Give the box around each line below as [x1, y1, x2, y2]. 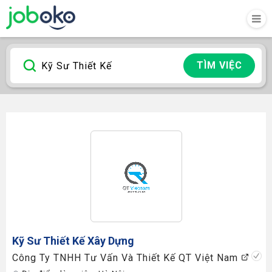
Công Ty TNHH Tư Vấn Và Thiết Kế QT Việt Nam [12, 252, 241, 263]
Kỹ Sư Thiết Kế [12, 234, 85, 247]
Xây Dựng [85, 234, 134, 247]
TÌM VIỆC [196, 59, 242, 71]
